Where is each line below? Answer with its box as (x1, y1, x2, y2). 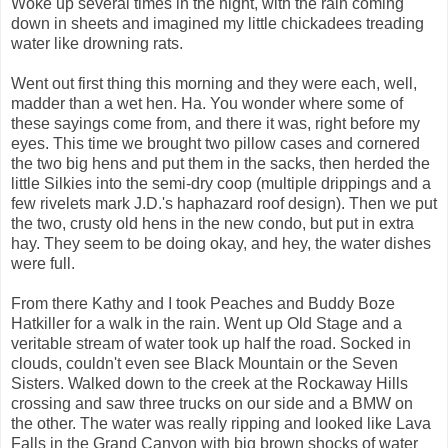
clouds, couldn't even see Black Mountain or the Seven (11, 354, 398, 372)
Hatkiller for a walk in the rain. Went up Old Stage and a (11, 314, 402, 332)
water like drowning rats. (11, 34, 183, 52)
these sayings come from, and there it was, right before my (11, 114, 420, 132)
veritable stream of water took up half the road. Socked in (11, 334, 411, 352)
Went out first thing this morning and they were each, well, (11, 74, 417, 92)
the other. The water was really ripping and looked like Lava (11, 414, 431, 432)
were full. (11, 254, 75, 272)
